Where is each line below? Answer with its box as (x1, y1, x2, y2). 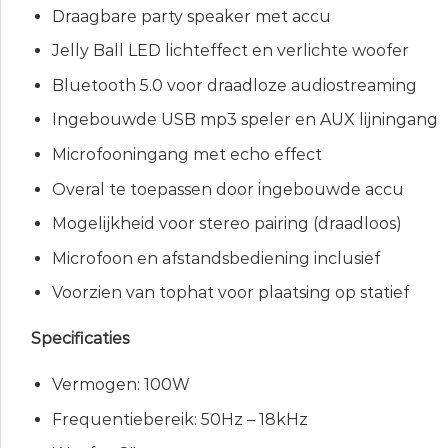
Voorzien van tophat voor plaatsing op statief (51, 283, 409, 303)
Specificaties (31, 329, 129, 349)
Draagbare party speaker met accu (51, 6, 331, 26)
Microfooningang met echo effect (51, 145, 322, 165)
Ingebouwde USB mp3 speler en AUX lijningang (51, 110, 438, 130)
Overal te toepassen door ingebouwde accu (51, 179, 404, 199)
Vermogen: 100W (51, 374, 190, 394)
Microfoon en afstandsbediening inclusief (51, 248, 380, 268)
